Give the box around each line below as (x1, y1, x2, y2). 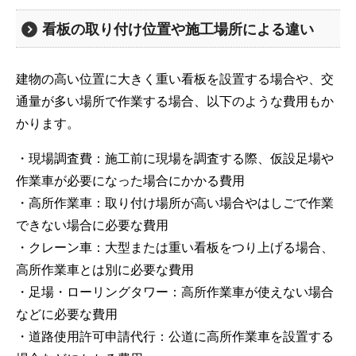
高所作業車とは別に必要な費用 (16, 260, 194, 278)
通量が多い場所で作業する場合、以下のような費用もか (16, 91, 334, 110)
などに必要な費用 (16, 304, 118, 323)
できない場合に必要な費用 (16, 215, 168, 234)
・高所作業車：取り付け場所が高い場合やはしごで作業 (16, 193, 334, 211)
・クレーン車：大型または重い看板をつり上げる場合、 (16, 238, 334, 256)
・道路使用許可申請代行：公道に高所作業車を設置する (16, 327, 334, 345)
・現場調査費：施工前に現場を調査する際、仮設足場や (16, 149, 334, 167)
